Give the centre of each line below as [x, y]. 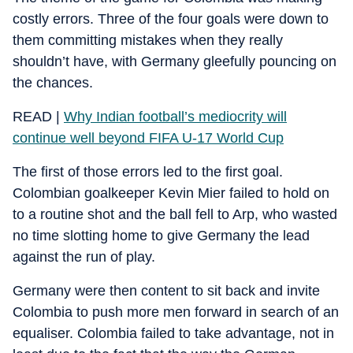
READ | [38, 116]
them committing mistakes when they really [148, 40]
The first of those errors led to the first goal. [148, 171]
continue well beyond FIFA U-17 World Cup [148, 137]
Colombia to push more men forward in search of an [176, 312]
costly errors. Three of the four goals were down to [171, 19]
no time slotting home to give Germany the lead [161, 235]
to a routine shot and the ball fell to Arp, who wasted [175, 214]
